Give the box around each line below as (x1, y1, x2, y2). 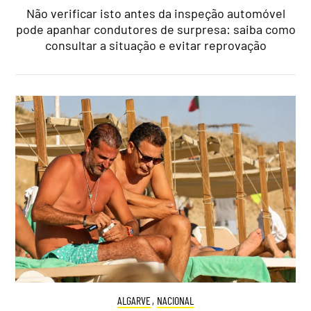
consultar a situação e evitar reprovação (44, 37, 267, 53)
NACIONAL (157, 293, 194, 307)
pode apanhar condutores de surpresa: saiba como (15, 21, 296, 37)
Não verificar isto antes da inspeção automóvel (26, 5, 285, 21)
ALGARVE (117, 293, 151, 307)
